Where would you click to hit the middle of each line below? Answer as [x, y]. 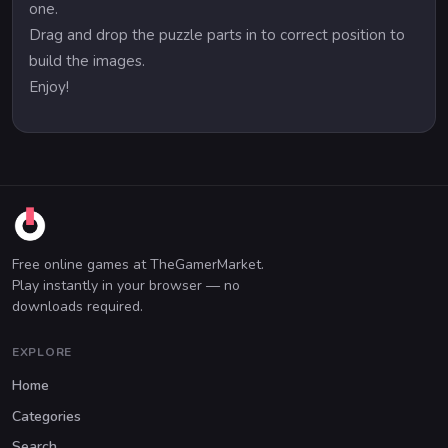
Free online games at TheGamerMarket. [138, 264]
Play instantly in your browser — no [126, 285]
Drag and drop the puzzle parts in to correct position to [217, 34]
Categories [46, 416]
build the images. [87, 60]
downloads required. [77, 306]
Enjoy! [49, 86]
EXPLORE [42, 352]
